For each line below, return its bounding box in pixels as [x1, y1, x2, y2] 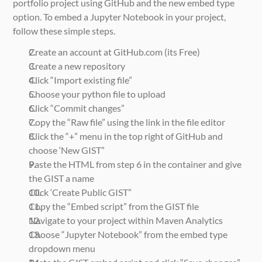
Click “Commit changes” [29, 102, 125, 113]
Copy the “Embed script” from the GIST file [29, 200, 199, 212]
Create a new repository [29, 60, 126, 71]
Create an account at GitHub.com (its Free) [29, 46, 201, 57]
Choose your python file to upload [29, 88, 166, 99]
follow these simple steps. [13, 25, 116, 36]
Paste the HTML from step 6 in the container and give [29, 158, 242, 170]
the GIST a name [29, 172, 95, 184]
